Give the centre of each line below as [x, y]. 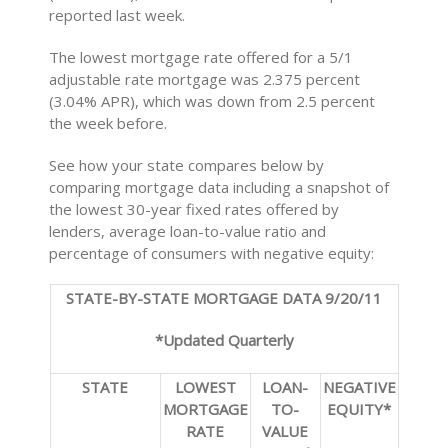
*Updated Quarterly [224, 340]
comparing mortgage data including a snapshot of [219, 187]
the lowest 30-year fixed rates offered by [194, 209]
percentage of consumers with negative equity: [212, 253]
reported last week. [117, 15]
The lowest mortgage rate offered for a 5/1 [201, 57]
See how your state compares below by [187, 165]
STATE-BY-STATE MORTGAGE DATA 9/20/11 [224, 298]
